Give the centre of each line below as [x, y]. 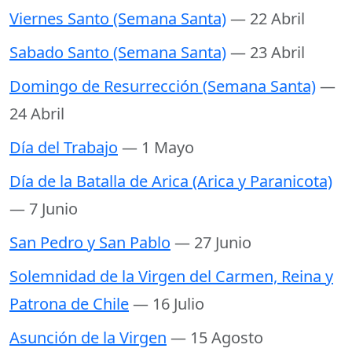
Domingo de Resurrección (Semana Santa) [163, 86]
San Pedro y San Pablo [90, 243]
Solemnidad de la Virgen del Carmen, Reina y [171, 277]
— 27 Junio [213, 243]
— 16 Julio [169, 304]
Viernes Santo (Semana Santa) [118, 19]
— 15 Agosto [217, 338]
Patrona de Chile [69, 304]
